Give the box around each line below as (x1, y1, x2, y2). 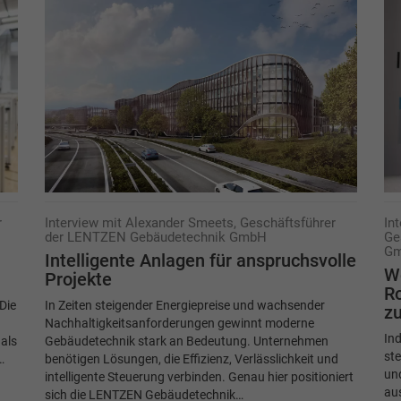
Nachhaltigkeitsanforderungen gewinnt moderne (44, 315, 314, 330)
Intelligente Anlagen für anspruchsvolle (44, 250, 356, 271)
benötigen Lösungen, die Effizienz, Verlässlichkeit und (44, 351, 338, 366)
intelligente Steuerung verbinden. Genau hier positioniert (44, 369, 354, 384)
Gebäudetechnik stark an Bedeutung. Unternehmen (44, 333, 328, 348)
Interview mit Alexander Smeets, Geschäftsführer (44, 214, 336, 231)
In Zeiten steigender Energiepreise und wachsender (44, 297, 325, 312)
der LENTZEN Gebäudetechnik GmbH (44, 228, 267, 245)
